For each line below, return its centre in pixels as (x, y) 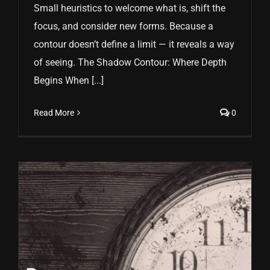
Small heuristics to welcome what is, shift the (130, 8)
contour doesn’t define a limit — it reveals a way (134, 45)
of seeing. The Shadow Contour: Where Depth (130, 63)
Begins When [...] (69, 81)
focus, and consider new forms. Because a (124, 27)
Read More (54, 113)
